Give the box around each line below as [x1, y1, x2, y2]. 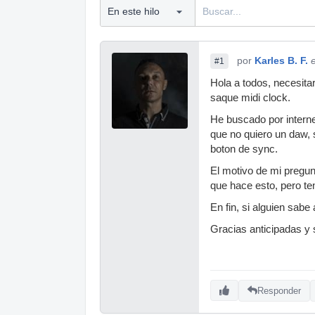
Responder [257, 285, 301, 296]
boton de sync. [210, 143, 278, 155]
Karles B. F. [255, 55, 308, 66]
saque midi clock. [210, 92, 290, 103]
